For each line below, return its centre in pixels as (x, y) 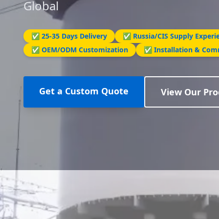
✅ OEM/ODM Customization (80, 50)
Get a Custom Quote (84, 91)
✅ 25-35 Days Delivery (69, 36)
